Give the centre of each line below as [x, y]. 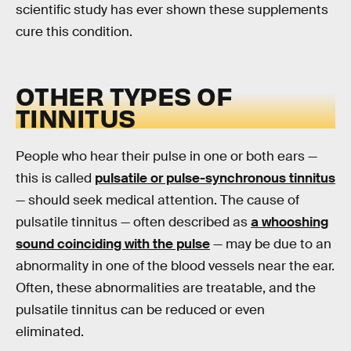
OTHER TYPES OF [124, 96]
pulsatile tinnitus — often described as [133, 223]
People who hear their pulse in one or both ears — [166, 157]
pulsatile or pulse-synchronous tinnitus [215, 179]
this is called [55, 179]
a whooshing [289, 223]
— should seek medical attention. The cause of [157, 201]
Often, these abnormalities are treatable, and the [166, 288]
